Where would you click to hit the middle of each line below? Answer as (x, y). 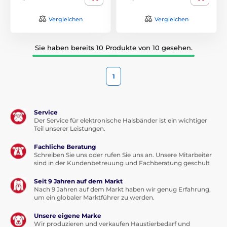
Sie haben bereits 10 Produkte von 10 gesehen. (113, 47)
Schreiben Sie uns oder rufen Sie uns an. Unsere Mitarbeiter (123, 155)
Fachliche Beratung (65, 146)
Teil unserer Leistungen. (70, 128)
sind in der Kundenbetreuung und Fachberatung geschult (122, 163)
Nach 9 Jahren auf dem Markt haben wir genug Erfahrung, (122, 189)
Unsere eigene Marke (68, 215)
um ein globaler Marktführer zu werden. (94, 197)
